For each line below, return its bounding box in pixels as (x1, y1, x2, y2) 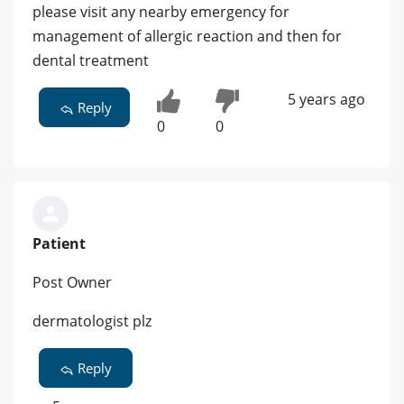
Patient (32, 234, 86, 254)
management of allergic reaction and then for (32, 25, 342, 46)
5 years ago (287, 88, 365, 109)
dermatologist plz (32, 311, 151, 332)
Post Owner (32, 272, 112, 293)
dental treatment (32, 50, 149, 70)
